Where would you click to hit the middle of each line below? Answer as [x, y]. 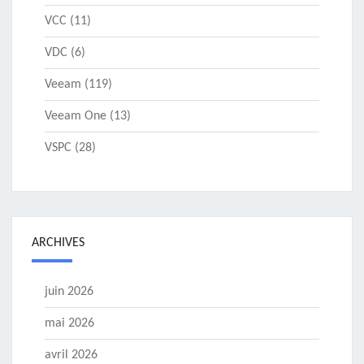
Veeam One [76, 117]
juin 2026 [69, 292]
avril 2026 [71, 355]
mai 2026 [69, 324]
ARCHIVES [58, 243]
